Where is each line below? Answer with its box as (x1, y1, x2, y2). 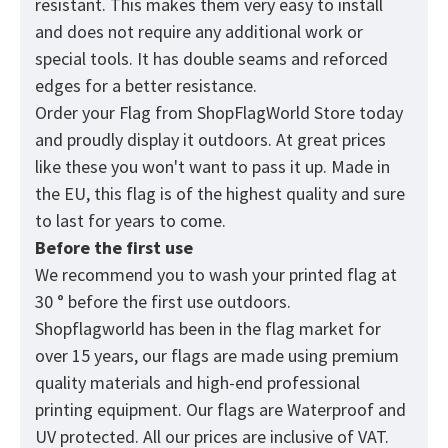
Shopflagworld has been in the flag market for (35, 317, 381, 341)
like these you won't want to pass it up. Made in (35, 155, 390, 179)
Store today (310, 101, 403, 125)
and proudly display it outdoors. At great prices (35, 128, 386, 152)
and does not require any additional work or (35, 20, 363, 44)
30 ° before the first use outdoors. (35, 290, 291, 314)
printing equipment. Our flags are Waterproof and (35, 398, 406, 422)
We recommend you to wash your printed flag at (35, 263, 397, 287)
